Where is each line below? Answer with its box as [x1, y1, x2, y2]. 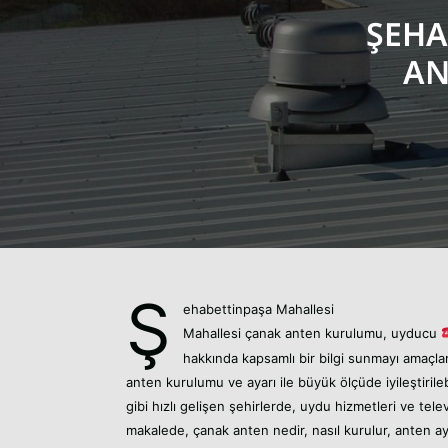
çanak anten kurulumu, [245, 324, 391, 341]
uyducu [391, 324, 441, 341]
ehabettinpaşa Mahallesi [183, 300, 334, 317]
